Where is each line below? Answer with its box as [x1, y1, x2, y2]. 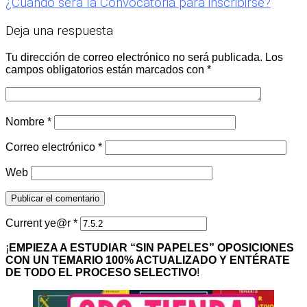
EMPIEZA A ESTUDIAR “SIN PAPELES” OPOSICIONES [9, 241, 294, 254]
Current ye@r [5, 217, 73, 229]
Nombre [5, 115, 47, 127]
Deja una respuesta [5, 23, 113, 38]
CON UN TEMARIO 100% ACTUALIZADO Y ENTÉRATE [5, 254, 290, 266]
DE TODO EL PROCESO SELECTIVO [5, 266, 197, 278]
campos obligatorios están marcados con [5, 63, 207, 75]
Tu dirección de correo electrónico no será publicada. [5, 51, 262, 63]
